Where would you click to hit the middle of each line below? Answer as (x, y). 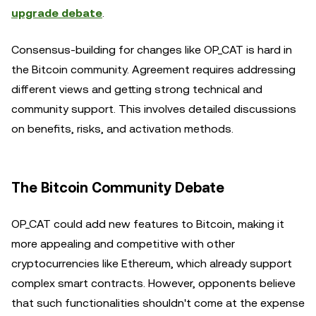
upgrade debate (57, 13)
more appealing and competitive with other (123, 244)
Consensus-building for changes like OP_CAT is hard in (152, 50)
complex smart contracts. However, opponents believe (153, 283)
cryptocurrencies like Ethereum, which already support (152, 263)
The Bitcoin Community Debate (118, 188)
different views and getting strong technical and (137, 89)
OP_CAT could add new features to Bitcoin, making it (148, 224)
